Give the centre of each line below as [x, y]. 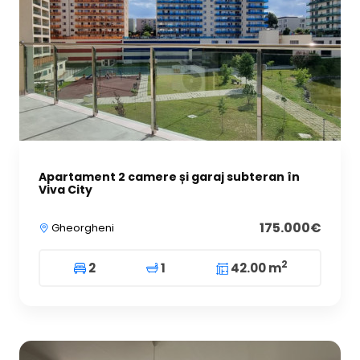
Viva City [65, 189]
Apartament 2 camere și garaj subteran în [169, 176]
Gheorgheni [82, 227]
